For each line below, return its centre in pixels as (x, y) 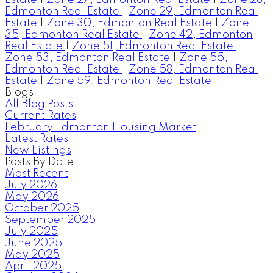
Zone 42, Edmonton (201, 34)
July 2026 (31, 185)
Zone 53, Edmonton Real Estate (89, 58)
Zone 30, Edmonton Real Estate (130, 23)
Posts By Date (39, 162)
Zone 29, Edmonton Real (193, 11)
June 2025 (34, 243)
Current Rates (41, 115)
